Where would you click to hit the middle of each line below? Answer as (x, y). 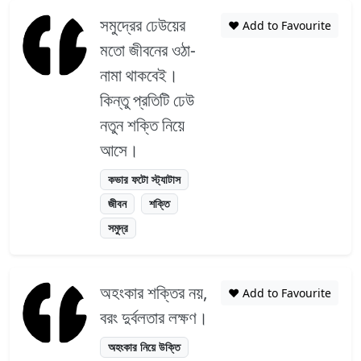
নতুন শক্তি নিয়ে (142, 125)
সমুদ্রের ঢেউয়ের (143, 25)
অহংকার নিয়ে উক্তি (145, 347)
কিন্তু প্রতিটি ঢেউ (147, 100)
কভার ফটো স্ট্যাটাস (145, 180)
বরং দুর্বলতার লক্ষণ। (154, 318)
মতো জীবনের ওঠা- (148, 50)
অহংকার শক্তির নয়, (154, 293)
